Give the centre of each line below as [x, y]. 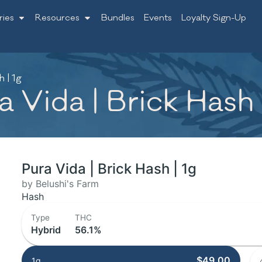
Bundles [118, 18]
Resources [58, 18]
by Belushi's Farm [61, 184]
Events [158, 18]
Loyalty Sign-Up [213, 18]
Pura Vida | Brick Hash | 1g [109, 169]
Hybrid [46, 230]
